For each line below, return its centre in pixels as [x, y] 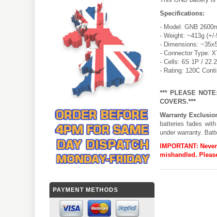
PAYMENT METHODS [85, 190]
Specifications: [182, 13]
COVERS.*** [178, 101]
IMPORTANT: [179, 146]
